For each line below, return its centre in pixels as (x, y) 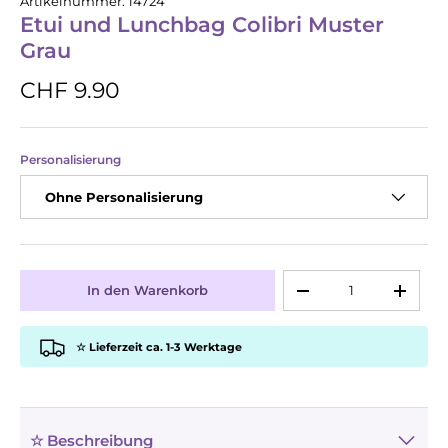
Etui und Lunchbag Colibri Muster (202, 24)
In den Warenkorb (147, 290)
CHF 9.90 (70, 91)
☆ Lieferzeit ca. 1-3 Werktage (159, 346)
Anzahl (306, 279)
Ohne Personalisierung (124, 196)
